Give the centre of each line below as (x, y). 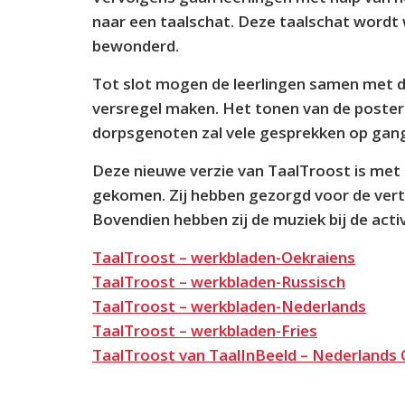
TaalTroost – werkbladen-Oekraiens (224, 257)
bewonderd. (136, 46)
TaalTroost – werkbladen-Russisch (219, 282)
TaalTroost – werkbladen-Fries (205, 330)
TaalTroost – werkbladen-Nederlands (229, 306)
